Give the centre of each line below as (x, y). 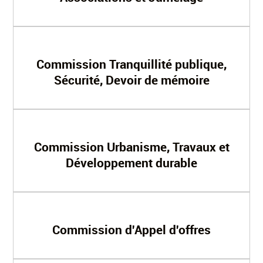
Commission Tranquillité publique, (131, 64)
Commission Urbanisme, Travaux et (131, 147)
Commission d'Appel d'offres (131, 230)
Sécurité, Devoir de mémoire (131, 80)
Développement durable (131, 163)
